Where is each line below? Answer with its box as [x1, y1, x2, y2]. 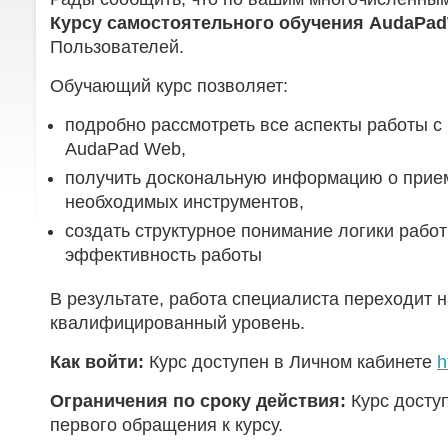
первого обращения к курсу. [50, 415, 283, 435]
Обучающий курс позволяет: [50, 76, 288, 96]
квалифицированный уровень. [50, 313, 305, 333]
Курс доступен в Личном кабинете [144, 352, 437, 372]
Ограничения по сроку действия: [50, 391, 346, 411]
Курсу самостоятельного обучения [50, 13, 364, 33]
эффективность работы [65, 245, 262, 265]
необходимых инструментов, [65, 192, 304, 212]
